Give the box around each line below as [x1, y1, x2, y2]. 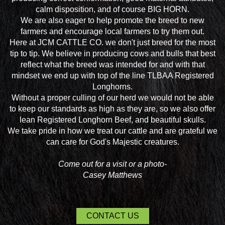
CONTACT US [86, 211, 139, 220]
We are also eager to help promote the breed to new [21, 16, 204, 25]
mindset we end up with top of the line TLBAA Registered [11, 71, 214, 80]
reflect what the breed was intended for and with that [20, 60, 205, 69]
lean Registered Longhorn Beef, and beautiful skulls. [19, 116, 206, 124]
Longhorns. [92, 82, 133, 91]
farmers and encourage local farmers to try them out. [21, 27, 204, 36]
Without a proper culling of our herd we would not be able [11, 93, 214, 102]
